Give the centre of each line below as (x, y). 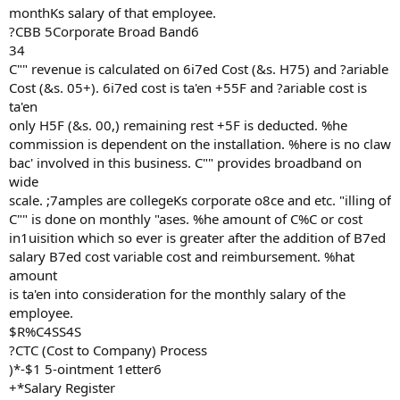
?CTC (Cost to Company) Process (108, 350)
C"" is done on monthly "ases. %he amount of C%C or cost (186, 219)
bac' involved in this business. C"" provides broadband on (185, 162)
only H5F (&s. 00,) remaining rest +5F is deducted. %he (178, 125)
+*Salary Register (62, 387)
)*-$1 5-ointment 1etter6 (85, 369)
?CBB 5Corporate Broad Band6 (104, 31)
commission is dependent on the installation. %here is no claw (200, 144)
